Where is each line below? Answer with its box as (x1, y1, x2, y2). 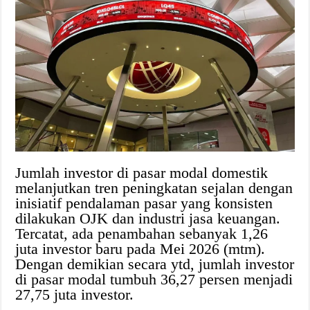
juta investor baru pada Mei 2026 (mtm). (15, 240, 266, 258)
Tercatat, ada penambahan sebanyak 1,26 (15, 225, 268, 243)
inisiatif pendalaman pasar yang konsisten (15, 194, 273, 212)
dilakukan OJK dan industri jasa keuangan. (15, 210, 281, 228)
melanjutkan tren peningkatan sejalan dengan (15, 179, 293, 197)
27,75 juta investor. (15, 286, 134, 304)
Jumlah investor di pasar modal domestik (15, 164, 268, 182)
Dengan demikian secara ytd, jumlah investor (15, 255, 295, 273)
